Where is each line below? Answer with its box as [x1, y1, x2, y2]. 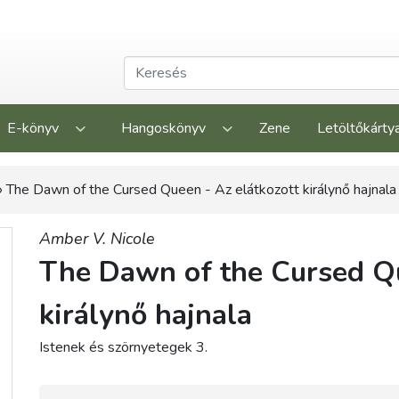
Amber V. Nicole [39, 228, 155, 249]
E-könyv [6, 118, 59, 138]
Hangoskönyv [120, 118, 206, 138]
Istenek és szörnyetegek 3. [39, 338, 208, 357]
